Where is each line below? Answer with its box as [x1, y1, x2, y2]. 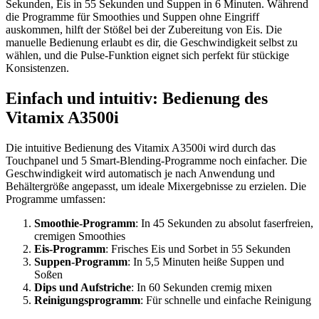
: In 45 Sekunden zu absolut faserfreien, [135, 216, 313, 229]
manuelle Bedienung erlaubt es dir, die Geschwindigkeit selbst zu [6, 36, 298, 49]
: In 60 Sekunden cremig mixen [131, 281, 272, 293]
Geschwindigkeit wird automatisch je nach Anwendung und [6, 167, 275, 179]
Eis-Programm [34, 242, 105, 255]
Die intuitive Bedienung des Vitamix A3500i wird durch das [6, 141, 276, 154]
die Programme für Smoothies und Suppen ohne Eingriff [6, 11, 259, 23]
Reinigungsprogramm [34, 293, 140, 306]
